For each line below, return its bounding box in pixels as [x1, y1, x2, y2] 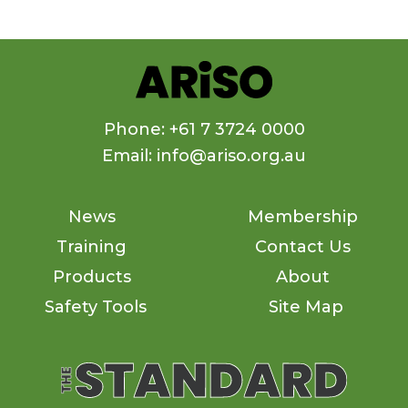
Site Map [269, 296, 343, 317]
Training [56, 236, 127, 257]
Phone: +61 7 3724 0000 [103, 118, 305, 139]
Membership [247, 206, 358, 227]
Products [52, 266, 131, 287]
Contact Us [254, 236, 351, 257]
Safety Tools [44, 296, 147, 317]
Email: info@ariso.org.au [102, 145, 306, 166]
